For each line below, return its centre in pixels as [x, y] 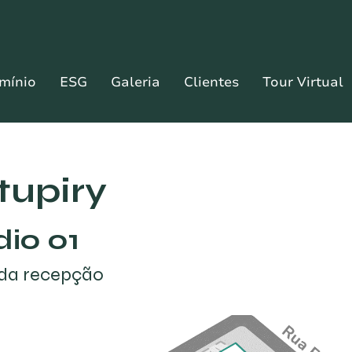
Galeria [136, 82]
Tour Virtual [303, 82]
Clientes [211, 82]
